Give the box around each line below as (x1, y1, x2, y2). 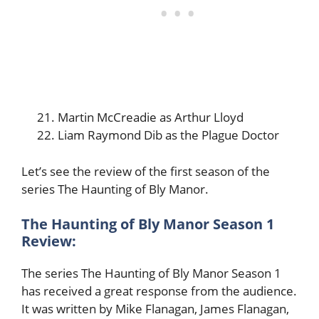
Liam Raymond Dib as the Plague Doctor (58, 127, 279, 144)
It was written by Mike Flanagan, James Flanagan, (21, 300, 289, 318)
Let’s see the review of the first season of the (21, 162, 270, 179)
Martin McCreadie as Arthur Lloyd (58, 109, 244, 126)
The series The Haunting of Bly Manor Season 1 (21, 265, 281, 282)
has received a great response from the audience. (21, 283, 297, 300)
